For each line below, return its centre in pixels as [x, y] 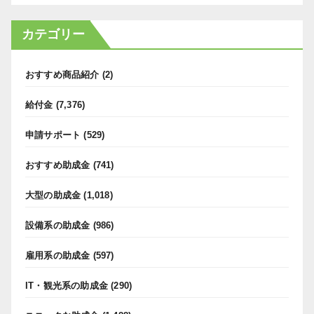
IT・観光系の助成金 [67, 285]
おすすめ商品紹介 [62, 74]
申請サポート [53, 135]
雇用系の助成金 [58, 255]
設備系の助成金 [58, 225]
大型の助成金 [53, 195]
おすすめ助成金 [58, 165]
